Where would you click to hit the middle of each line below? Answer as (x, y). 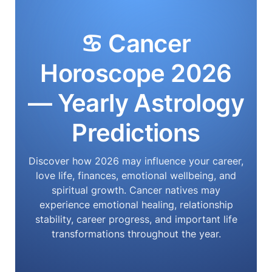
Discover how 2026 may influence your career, (136, 161)
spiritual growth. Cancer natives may (136, 190)
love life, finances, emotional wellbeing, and (136, 175)
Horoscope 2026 (136, 73)
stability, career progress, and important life (136, 219)
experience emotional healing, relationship (136, 205)
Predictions (136, 133)
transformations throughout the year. (136, 234)
